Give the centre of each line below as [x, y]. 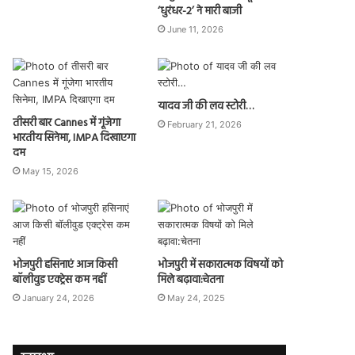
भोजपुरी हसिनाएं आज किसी [65, 265]
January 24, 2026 [59, 298]
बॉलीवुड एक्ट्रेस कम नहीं [60, 280]
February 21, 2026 [204, 124]
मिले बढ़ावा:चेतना [190, 280]
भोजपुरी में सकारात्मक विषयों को [220, 265]
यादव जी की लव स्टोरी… [205, 106]
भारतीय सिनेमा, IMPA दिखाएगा [74, 138]
